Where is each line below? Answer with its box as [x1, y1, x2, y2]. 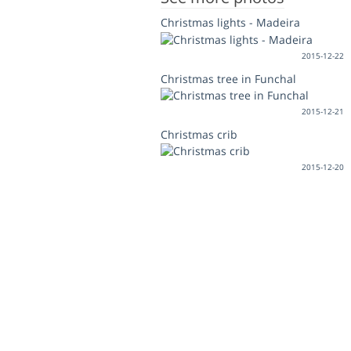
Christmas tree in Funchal [161, 71, 297, 86]
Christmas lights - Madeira [161, 15, 301, 31]
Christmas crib [161, 126, 238, 142]
